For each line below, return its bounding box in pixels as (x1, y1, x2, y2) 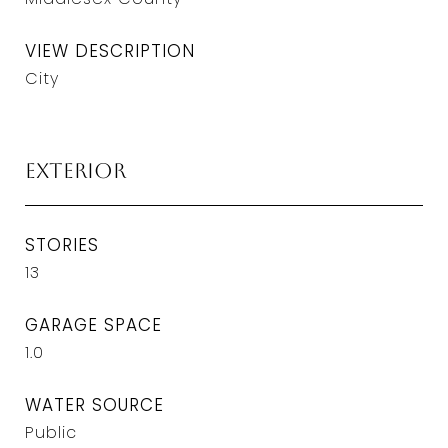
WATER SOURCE (25, 393, 164, 417)
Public (25, 421, 77, 444)
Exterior (25, 158, 126, 183)
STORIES (25, 233, 99, 257)
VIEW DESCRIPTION (25, 39, 195, 63)
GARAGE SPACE (25, 313, 162, 337)
